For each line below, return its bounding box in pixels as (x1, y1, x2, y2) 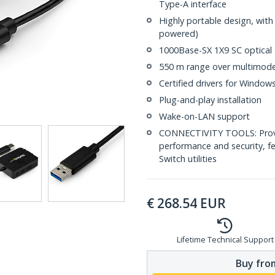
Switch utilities (159, 153, 217, 165)
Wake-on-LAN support (159, 110, 250, 122)
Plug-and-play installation (159, 94, 261, 106)
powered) (159, 28, 198, 39)
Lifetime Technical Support (176, 234, 274, 245)
